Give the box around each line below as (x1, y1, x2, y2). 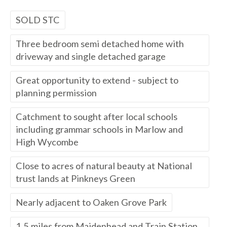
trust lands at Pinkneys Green (16, 173, 135, 184)
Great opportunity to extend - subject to (16, 74, 178, 86)
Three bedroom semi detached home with (16, 38, 184, 50)
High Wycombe (16, 136, 79, 148)
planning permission (16, 87, 97, 99)
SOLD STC (16, 14, 60, 26)
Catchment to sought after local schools (16, 111, 177, 123)
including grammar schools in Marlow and (16, 124, 183, 135)
